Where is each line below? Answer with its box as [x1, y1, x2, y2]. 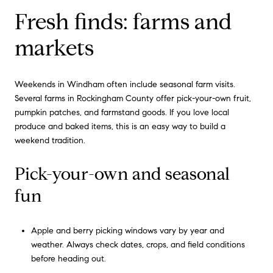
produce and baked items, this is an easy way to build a [15, 121, 225, 132]
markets [15, 34, 94, 62]
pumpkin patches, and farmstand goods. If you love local [15, 107, 229, 118]
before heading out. [30, 253, 106, 264]
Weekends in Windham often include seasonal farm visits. [15, 79, 235, 90]
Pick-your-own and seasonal [15, 163, 230, 185]
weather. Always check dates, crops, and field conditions [30, 239, 245, 250]
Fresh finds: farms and [15, 7, 232, 35]
